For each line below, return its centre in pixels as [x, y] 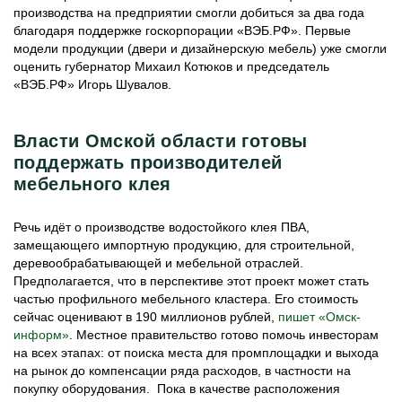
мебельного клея [92, 184]
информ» [41, 335]
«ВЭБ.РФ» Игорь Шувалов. [92, 84]
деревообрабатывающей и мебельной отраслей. [158, 263]
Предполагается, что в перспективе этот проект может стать [191, 281]
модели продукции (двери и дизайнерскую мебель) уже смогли [200, 48]
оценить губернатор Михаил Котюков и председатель [171, 66]
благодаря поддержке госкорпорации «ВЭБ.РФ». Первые [182, 31]
